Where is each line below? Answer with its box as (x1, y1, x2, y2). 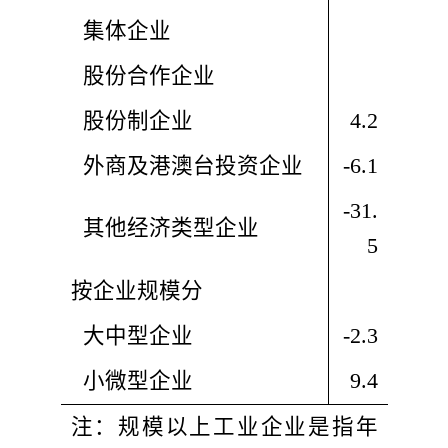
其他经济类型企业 (76, 215, 259, 240)
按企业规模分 (70, 278, 203, 303)
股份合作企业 (76, 63, 215, 88)
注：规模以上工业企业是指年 (70, 414, 378, 439)
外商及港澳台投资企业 (76, 153, 303, 178)
